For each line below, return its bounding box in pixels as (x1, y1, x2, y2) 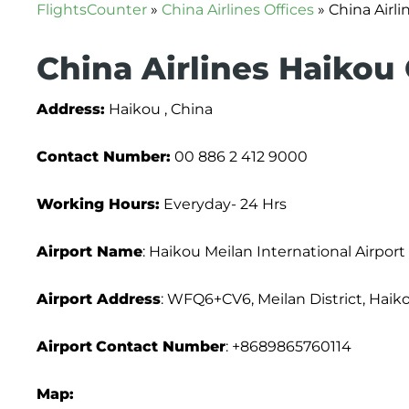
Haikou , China (105, 100, 213, 118)
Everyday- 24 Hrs (160, 195, 287, 213)
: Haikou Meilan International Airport (142, 243, 405, 260)
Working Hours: (37, 195, 160, 213)
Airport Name (37, 243, 142, 260)
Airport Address (37, 290, 161, 308)
